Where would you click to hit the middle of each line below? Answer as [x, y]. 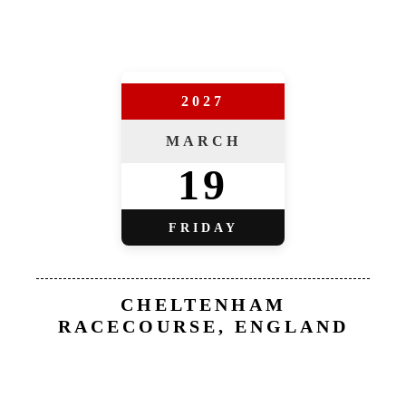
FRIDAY [203, 227]
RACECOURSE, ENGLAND [203, 326]
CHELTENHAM [203, 304]
